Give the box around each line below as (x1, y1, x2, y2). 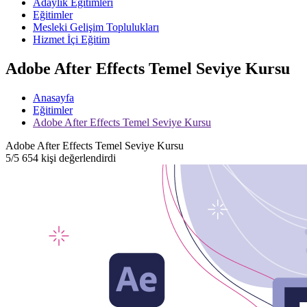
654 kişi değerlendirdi (22, 151, 116, 164)
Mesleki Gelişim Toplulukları (33, 21, 159, 33)
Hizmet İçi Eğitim (33, 34, 110, 45)
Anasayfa (33, 91, 74, 103)
